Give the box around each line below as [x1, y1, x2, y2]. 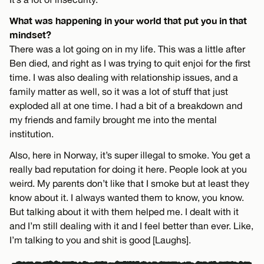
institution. [9, 128, 54, 140]
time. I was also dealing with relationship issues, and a [9, 72, 238, 83]
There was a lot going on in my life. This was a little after [9, 44, 245, 55]
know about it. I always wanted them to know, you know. [9, 192, 244, 203]
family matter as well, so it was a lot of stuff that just [9, 86, 228, 97]
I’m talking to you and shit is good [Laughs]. [9, 235, 191, 246]
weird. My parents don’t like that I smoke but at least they [9, 178, 249, 189]
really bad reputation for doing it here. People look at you [9, 164, 247, 175]
